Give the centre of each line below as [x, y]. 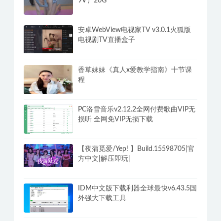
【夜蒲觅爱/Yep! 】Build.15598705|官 [136, 149]
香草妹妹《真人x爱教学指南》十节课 [135, 70]
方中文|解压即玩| [104, 159]
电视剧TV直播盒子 [107, 40]
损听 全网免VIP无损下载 [115, 119]
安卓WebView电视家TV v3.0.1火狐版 [134, 30]
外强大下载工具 [102, 198]
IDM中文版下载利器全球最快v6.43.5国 [137, 188]
